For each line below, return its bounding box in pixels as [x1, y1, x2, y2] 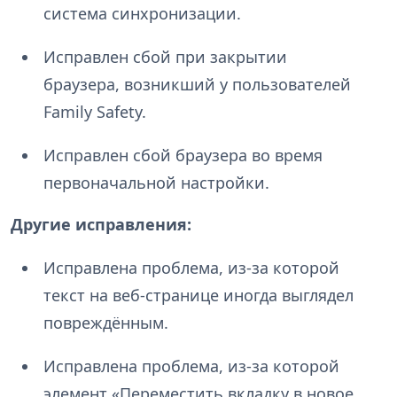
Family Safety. [43, 101, 146, 123]
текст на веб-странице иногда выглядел [43, 284, 354, 307]
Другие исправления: [11, 214, 191, 236]
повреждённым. [43, 312, 168, 334]
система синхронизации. [43, 3, 241, 25]
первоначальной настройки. [43, 172, 269, 194]
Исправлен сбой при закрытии [43, 46, 287, 68]
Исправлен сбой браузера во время [43, 144, 323, 167]
